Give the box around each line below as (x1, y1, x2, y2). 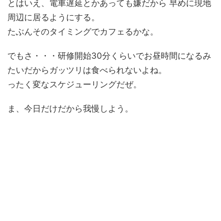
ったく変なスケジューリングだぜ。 (7, 79, 142, 90)
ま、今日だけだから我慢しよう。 (7, 104, 133, 114)
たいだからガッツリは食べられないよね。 (7, 65, 167, 75)
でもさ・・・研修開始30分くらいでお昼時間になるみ (7, 51, 211, 61)
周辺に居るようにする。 (7, 12, 100, 23)
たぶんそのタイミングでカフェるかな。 (7, 27, 158, 37)
